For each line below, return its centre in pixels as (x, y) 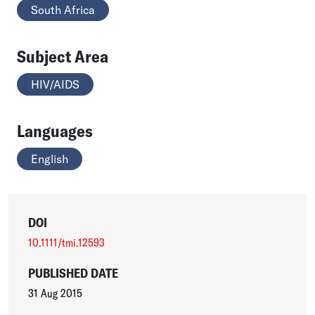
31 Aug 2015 (55, 293)
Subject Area (63, 56)
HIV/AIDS (55, 84)
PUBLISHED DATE (73, 273)
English (50, 159)
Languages (55, 130)
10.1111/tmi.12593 (66, 242)
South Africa (63, 9)
